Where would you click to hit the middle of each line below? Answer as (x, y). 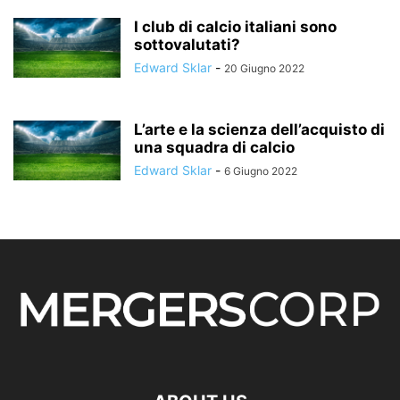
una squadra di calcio (214, 147)
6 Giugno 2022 (261, 171)
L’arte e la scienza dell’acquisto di (259, 129)
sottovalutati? (187, 44)
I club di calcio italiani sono (235, 26)
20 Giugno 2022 (264, 68)
